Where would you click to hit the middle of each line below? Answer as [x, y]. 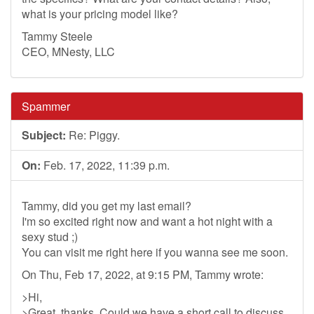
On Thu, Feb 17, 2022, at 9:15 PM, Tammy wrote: [143, 274]
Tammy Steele [57, 36]
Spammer [46, 106]
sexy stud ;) [50, 237]
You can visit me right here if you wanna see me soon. [155, 252]
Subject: [44, 135]
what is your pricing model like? [100, 14]
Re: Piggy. [93, 135]
